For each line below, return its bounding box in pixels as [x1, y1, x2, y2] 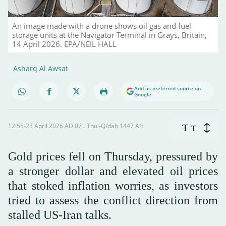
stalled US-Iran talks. [8, 208, 111, 222]
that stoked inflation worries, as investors [8, 179, 218, 193]
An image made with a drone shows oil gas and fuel [12, 21, 191, 31]
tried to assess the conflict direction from [8, 194, 218, 207]
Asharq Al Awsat [13, 64, 68, 74]
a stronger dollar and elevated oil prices [8, 164, 218, 178]
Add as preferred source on [134, 85, 201, 92]
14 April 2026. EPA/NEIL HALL [12, 39, 117, 49]
